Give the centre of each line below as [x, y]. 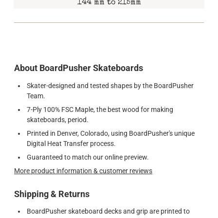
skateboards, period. [57, 120]
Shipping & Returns [52, 194]
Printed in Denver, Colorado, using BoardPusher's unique [110, 134]
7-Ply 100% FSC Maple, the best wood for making [100, 110]
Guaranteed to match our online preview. [88, 157]
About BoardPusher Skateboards [79, 68]
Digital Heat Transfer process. [71, 144]
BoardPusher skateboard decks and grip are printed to [108, 211]
